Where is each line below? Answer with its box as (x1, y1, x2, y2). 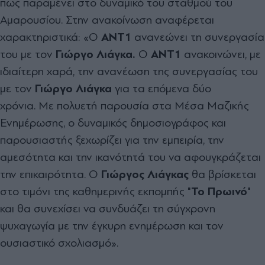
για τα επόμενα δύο (112, 81, 211, 95)
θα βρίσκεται (189, 167, 256, 181)
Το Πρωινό (191, 184, 247, 198)
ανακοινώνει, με (181, 47, 261, 61)
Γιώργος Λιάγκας (101, 167, 189, 181)
